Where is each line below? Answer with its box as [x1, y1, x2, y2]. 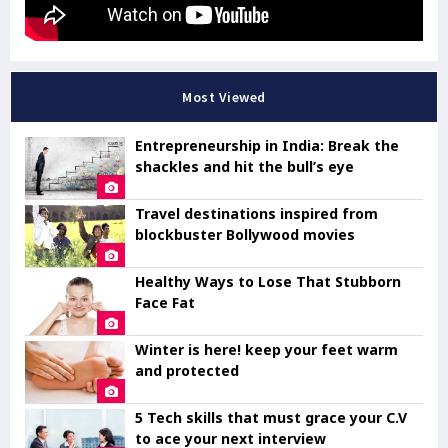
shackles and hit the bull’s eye [135, 156, 354, 176]
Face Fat [135, 292, 195, 312]
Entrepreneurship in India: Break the [135, 135, 399, 155]
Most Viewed [182, 87, 266, 106]
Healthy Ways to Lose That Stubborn [135, 271, 401, 291]
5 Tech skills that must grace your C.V [135, 407, 407, 427]
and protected [135, 360, 239, 380]
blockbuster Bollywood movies [135, 224, 355, 244]
